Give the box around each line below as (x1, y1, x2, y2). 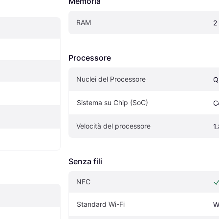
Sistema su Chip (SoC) (77, 98, 148, 107)
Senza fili (68, 156, 102, 166)
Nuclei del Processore (76, 74, 146, 83)
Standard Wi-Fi (77, 199, 125, 208)
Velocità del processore (76, 121, 151, 130)
